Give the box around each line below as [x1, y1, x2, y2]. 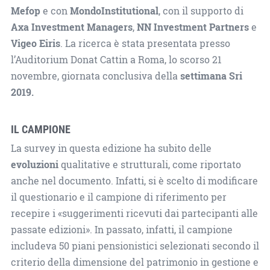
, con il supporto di [158, 4, 243, 17]
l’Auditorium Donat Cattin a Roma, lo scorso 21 [10, 52, 222, 66]
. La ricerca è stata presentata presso [60, 36, 230, 50]
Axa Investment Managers [10, 20, 133, 34]
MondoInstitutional [69, 4, 159, 17]
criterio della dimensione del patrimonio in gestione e [10, 255, 259, 269]
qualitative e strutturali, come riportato [58, 157, 241, 171]
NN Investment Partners [136, 20, 249, 34]
